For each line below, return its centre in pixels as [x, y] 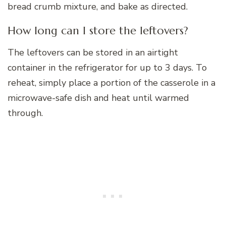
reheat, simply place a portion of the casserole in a [111, 82]
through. [25, 113]
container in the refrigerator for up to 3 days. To [107, 67]
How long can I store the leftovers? [98, 31]
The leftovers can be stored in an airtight [93, 52]
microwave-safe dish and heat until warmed [98, 98]
